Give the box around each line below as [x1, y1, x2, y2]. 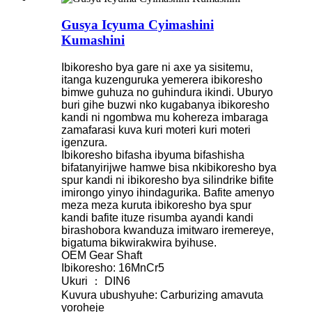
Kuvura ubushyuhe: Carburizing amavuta [61, 289, 263, 302]
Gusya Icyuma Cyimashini [61, 17, 214, 33]
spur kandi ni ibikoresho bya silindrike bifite [61, 174, 274, 187]
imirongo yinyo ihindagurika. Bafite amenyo [61, 187, 274, 199]
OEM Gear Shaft [61, 249, 142, 262]
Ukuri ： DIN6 [61, 275, 130, 288]
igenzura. [61, 136, 107, 149]
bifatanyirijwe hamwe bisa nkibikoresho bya [61, 162, 276, 174]
